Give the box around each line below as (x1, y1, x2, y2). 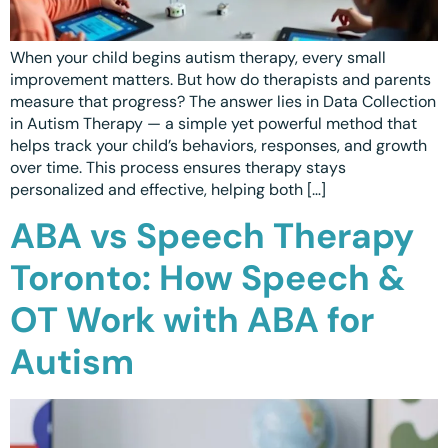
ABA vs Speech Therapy (10, 213, 414, 260)
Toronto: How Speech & (10, 255, 405, 302)
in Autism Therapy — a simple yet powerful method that (10, 112, 417, 134)
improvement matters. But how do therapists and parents (10, 68, 431, 90)
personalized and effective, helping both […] (10, 178, 326, 200)
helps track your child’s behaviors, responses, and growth (10, 134, 427, 156)
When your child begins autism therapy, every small (10, 46, 386, 68)
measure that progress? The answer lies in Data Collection (10, 90, 436, 112)
